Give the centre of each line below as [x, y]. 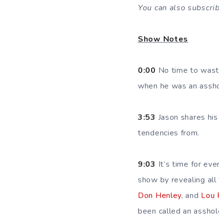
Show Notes [163, 39]
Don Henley [160, 196]
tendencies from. [169, 133]
